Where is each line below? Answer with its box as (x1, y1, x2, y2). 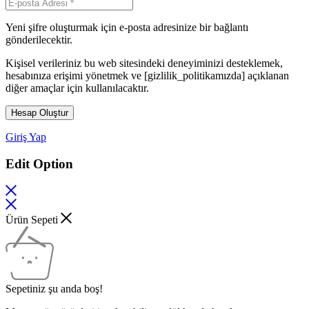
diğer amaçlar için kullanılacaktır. (6, 82, 149, 94)
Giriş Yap (6, 131, 46, 143)
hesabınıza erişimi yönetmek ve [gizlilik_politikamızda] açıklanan (6, 70, 289, 82)
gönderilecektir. (6, 34, 72, 46)
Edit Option (6, 157, 73, 171)
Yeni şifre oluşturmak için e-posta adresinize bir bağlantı (6, 21, 248, 34)
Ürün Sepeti (6, 213, 61, 226)
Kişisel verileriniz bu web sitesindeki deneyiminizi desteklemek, (6, 57, 283, 70)
